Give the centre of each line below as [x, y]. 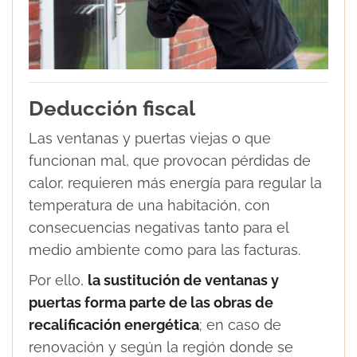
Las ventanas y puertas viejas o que [150, 139]
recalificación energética [114, 325]
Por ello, [58, 280]
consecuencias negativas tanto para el [159, 228]
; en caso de [240, 325]
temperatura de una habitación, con [149, 206]
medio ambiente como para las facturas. [165, 250]
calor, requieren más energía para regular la [175, 183]
